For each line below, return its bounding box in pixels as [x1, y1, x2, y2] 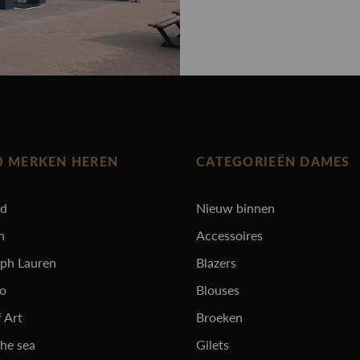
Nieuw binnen [196, 200, 275, 215]
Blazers [196, 255, 236, 270]
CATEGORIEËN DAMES [196, 156, 350, 169]
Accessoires [196, 227, 263, 243]
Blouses [196, 282, 239, 297]
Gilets [196, 337, 229, 352]
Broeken [196, 309, 243, 325]
